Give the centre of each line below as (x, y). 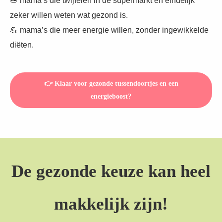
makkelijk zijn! (111, 204)
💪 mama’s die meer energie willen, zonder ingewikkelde (109, 30)
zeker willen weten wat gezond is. (69, 15)
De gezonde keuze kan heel (111, 171)
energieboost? (111, 97)
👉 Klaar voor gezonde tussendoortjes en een (111, 84)
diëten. (22, 45)
